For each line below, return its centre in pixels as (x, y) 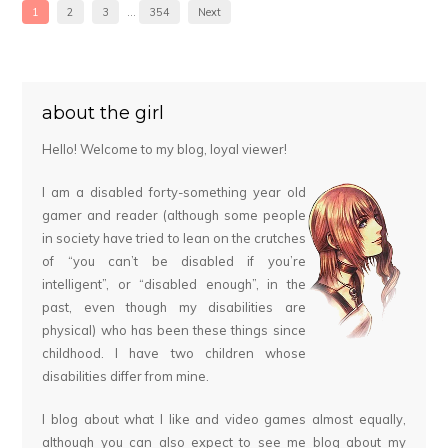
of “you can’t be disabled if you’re (174, 260)
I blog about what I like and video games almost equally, (224, 418)
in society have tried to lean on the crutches (174, 237)
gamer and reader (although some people (174, 214)
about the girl (103, 112)
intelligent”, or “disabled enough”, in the (174, 283)
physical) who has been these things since (174, 329)
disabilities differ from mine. (126, 375)
